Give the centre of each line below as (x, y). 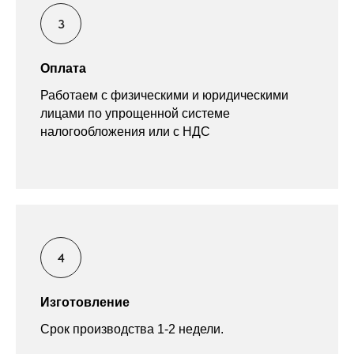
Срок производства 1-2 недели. (132, 330)
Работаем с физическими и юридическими (164, 96)
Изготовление (85, 303)
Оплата (63, 69)
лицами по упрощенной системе (135, 114)
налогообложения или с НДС (125, 132)
